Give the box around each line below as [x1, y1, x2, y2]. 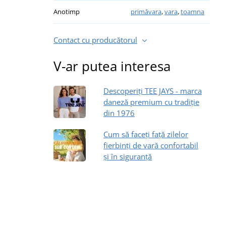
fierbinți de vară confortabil [103, 140, 198, 150]
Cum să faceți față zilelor [103, 129, 188, 139]
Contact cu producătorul [53, 34, 137, 45]
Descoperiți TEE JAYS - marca [103, 85, 202, 96]
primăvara [131, 7, 161, 16]
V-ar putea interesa [53, 56, 171, 75]
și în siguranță [103, 151, 152, 161]
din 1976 [103, 107, 135, 118]
